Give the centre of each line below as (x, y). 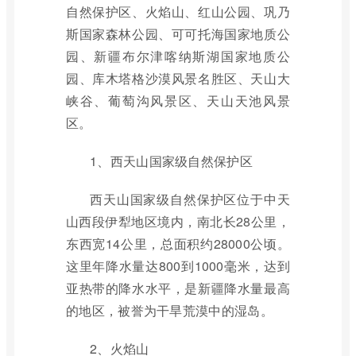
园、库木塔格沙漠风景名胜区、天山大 (178, 78)
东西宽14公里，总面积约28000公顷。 (178, 244)
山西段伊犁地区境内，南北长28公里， (178, 221)
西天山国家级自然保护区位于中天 (190, 199)
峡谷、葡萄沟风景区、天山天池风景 (178, 101)
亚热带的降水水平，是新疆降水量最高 (178, 288)
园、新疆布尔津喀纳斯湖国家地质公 (178, 56)
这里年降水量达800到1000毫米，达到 (178, 266)
